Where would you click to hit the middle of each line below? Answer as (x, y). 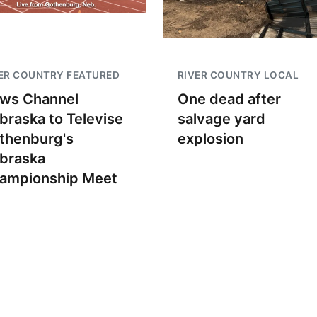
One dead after (229, 99)
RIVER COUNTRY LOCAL (238, 75)
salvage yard (221, 119)
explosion (210, 138)
